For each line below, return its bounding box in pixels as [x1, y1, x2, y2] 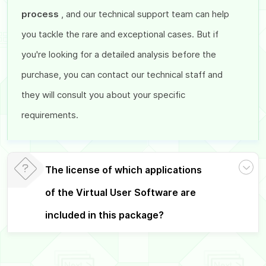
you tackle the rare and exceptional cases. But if [21, 28, 218, 40]
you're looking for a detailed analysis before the [21, 48, 216, 60]
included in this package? [45, 209, 164, 221]
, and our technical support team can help [61, 8, 229, 20]
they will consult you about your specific [21, 88, 185, 100]
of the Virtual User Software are [45, 186, 197, 198]
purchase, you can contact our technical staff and [21, 68, 223, 80]
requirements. [21, 109, 78, 121]
